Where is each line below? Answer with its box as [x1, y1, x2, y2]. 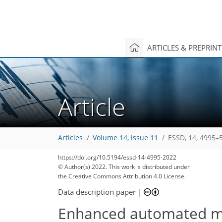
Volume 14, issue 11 [93, 133, 158, 143]
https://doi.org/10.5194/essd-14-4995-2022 [58, 153, 176, 162]
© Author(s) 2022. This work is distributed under [58, 163, 190, 171]
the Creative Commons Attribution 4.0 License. [58, 172, 186, 180]
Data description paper [58, 186, 136, 197]
